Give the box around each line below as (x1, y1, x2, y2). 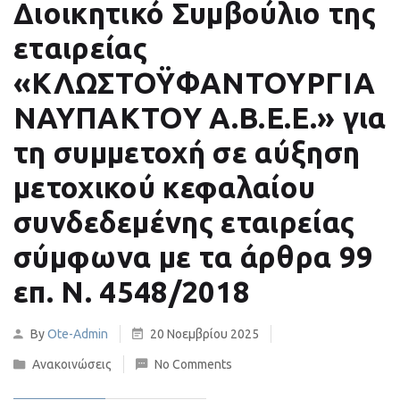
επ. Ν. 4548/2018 (13, 275, 251, 308)
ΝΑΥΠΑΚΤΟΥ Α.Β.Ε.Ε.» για (13, 101, 387, 134)
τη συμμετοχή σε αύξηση (13, 136, 361, 169)
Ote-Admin (47, 327, 108, 341)
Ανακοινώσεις (32, 357, 112, 371)
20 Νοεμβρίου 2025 (147, 327, 262, 341)
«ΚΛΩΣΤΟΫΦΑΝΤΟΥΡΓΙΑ (13, 66, 375, 99)
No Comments (154, 357, 232, 371)
